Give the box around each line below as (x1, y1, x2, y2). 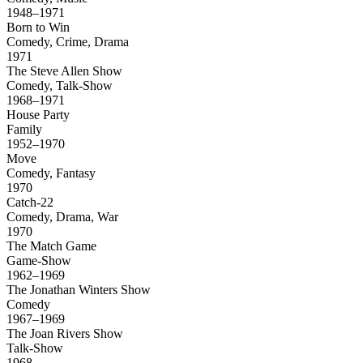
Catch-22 (6, 195, 57, 210)
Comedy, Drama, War (6, 210, 118, 224)
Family (6, 122, 42, 137)
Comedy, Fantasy (6, 166, 96, 181)
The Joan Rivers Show (6, 327, 126, 341)
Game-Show (6, 254, 71, 268)
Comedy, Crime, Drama (6, 35, 129, 49)
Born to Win (6, 20, 73, 35)
